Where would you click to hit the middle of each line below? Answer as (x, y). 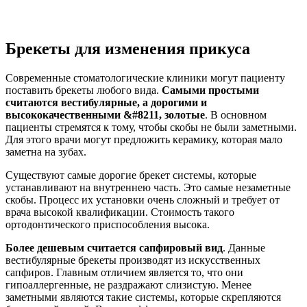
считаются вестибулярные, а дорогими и (106, 102)
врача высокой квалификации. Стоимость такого (120, 212)
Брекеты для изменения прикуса (128, 48)
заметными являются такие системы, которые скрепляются (143, 297)
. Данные (244, 247)
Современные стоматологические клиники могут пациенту (145, 77)
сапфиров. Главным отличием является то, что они (124, 272)
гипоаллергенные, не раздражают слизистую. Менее (128, 284)
